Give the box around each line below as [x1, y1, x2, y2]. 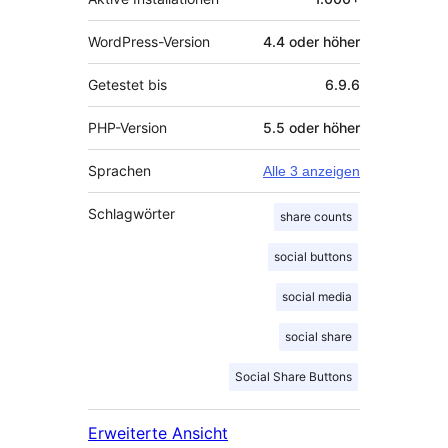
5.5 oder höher [263, 118, 360, 136]
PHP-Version [88, 118, 168, 136]
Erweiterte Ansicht [88, 422, 228, 443]
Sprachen [88, 161, 151, 179]
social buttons [274, 248, 352, 264]
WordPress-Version [88, 32, 211, 50]
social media [282, 288, 352, 304]
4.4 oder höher [263, 32, 360, 50]
